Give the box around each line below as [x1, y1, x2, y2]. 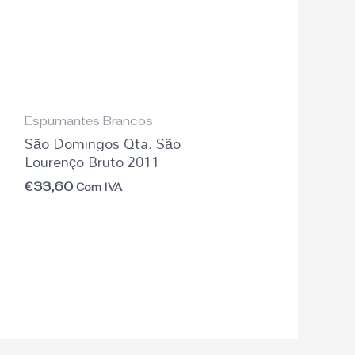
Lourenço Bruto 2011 [24, 147, 159, 176]
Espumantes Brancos [24, 113, 153, 128]
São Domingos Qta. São [24, 128, 181, 158]
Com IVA [75, 180, 122, 194]
